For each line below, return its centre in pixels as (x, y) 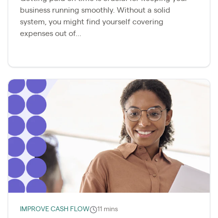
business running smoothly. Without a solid (95, 10)
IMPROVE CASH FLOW (55, 209)
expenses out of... (51, 34)
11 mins (108, 209)
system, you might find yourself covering (92, 22)
